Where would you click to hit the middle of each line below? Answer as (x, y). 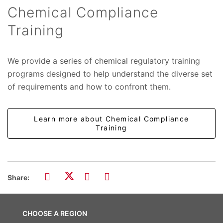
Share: (18, 177)
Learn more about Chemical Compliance (111, 118)
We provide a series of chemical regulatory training (104, 60)
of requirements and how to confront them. (89, 86)
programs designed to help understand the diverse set (110, 73)
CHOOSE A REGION (55, 214)
